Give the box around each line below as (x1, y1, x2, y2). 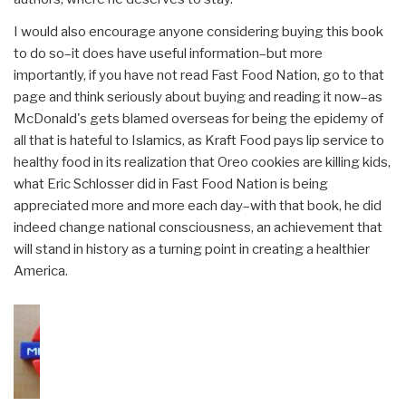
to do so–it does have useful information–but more (14, 45, 323, 63)
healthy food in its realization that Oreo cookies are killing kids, (14, 154, 391, 171)
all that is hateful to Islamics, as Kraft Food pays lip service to (14, 132, 384, 150)
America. (14, 263, 68, 280)
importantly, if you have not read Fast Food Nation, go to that (14, 67, 384, 84)
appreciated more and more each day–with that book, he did (14, 198, 382, 215)
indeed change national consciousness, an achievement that (14, 219, 382, 237)
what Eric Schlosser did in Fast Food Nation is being (14, 176, 328, 193)
